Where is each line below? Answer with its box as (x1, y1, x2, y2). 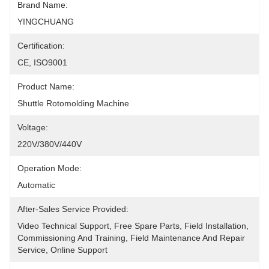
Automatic (17, 180, 55, 190)
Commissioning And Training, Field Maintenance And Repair (17, 233, 245, 243)
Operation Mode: (17, 163, 82, 173)
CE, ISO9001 (17, 58, 67, 67)
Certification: (17, 41, 65, 50)
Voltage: (17, 122, 48, 132)
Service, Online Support (17, 245, 107, 255)
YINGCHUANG (17, 17, 74, 26)
